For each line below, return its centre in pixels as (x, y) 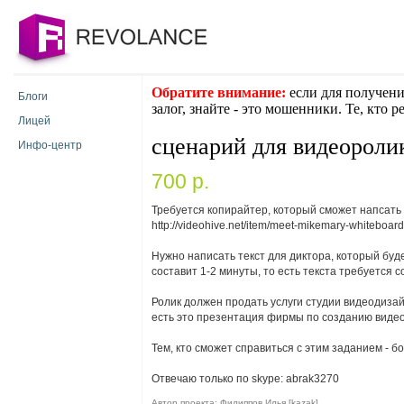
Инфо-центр (50, 145)
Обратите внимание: (219, 92)
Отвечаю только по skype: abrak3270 (245, 379)
